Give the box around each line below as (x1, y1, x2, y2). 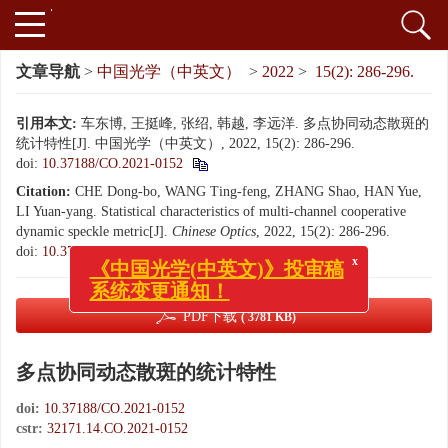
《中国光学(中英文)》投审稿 (99, 243, 354, 266)
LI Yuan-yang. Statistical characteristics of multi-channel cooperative (16, 204, 406, 219)
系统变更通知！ (99, 265, 240, 288)
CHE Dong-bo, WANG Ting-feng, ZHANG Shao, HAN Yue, (75, 184, 422, 199)
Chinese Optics (172, 224, 256, 239)
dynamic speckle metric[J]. (16, 224, 172, 239)
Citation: (16, 184, 71, 199)
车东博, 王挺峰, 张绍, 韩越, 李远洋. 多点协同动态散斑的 (81, 116, 429, 131)
